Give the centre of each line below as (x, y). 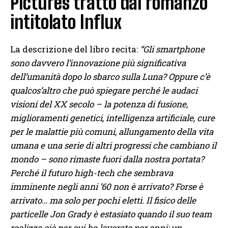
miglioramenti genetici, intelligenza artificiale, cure (112, 118)
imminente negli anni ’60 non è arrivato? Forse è (107, 186)
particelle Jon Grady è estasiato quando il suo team (111, 214)
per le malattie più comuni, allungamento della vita (112, 131)
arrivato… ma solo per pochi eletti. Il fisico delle (103, 200)
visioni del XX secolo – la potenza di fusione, (99, 104)
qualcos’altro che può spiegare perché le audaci (104, 90)
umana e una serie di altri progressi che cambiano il (113, 145)
